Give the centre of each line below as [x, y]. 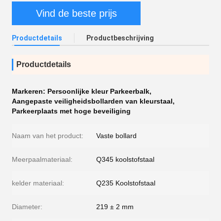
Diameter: [27, 207]
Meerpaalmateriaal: [42, 159]
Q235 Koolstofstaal [126, 183]
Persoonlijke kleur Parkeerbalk [98, 91]
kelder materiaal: [38, 183]
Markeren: [30, 91]
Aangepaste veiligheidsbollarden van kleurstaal [92, 101]
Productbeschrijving [120, 38]
